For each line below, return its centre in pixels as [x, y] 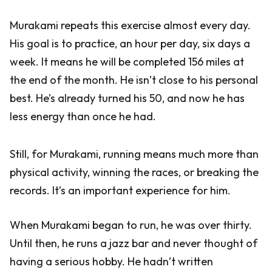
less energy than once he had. [83, 116]
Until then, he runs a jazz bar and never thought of [134, 243]
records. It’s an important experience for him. [120, 190]
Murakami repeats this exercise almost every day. [130, 25]
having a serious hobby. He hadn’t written [111, 261]
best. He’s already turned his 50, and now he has [127, 98]
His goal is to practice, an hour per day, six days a [130, 43]
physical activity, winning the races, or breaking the [134, 172]
